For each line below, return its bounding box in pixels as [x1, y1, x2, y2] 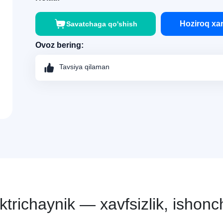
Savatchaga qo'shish [66, 20, 137, 28]
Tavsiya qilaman [59, 63, 110, 71]
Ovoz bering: [35, 41, 84, 49]
